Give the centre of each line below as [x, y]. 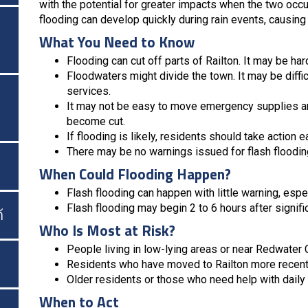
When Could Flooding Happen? [135, 174]
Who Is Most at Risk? [107, 230]
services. [89, 91]
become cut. [96, 121]
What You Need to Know [117, 42]
